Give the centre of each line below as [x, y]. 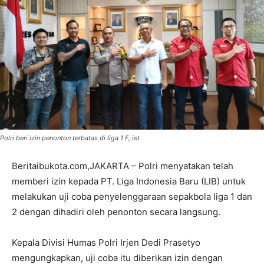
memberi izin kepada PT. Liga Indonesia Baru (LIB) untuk [129, 181]
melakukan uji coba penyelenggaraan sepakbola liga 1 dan [132, 196]
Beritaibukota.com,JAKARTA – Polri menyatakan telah [123, 166]
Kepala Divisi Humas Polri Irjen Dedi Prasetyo [106, 242]
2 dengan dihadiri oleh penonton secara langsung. [116, 212]
